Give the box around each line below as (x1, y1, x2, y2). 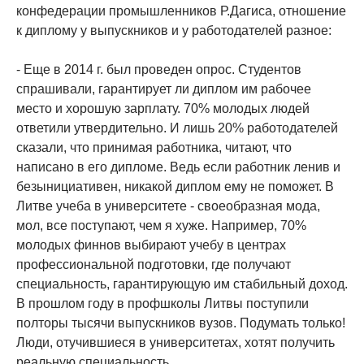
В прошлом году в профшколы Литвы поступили (16, 297, 309, 311)
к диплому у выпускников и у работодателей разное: (16, 24, 331, 38)
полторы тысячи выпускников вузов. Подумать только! (16, 316, 345, 331)
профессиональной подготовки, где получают (16, 258, 291, 272)
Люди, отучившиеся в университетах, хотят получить (16, 336, 335, 350)
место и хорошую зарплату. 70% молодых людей (16, 102, 310, 116)
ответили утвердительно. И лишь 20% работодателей (16, 121, 338, 136)
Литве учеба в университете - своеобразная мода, (16, 199, 320, 214)
